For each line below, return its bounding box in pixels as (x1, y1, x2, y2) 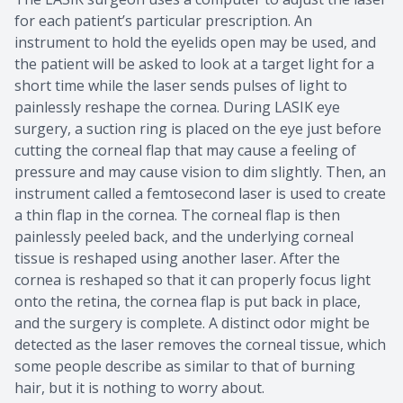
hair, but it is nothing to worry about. (14, 378, 264, 399)
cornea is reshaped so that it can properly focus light (14, 270, 371, 291)
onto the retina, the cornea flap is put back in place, (14, 291, 361, 312)
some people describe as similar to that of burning (14, 356, 355, 377)
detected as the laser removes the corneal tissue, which (14, 335, 386, 355)
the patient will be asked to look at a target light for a (14, 54, 374, 75)
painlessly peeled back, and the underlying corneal (14, 227, 354, 247)
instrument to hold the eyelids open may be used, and (14, 32, 376, 53)
